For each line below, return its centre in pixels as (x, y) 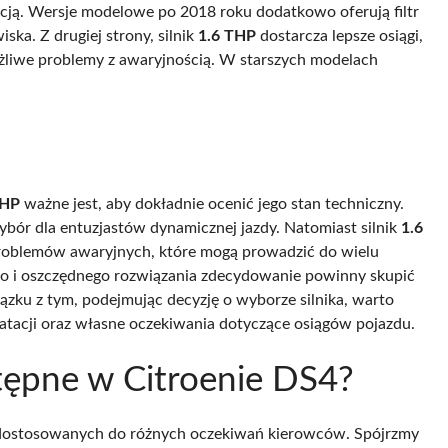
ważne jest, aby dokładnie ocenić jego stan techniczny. (212, 203)
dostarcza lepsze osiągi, (339, 35)
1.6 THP (227, 35)
